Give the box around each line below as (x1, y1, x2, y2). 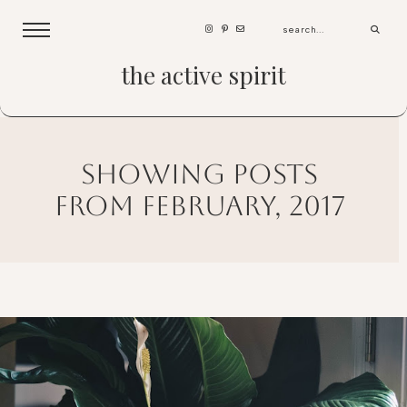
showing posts (81, 157, 318, 190)
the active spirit (121, 59, 286, 92)
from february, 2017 (54, 189, 345, 222)
